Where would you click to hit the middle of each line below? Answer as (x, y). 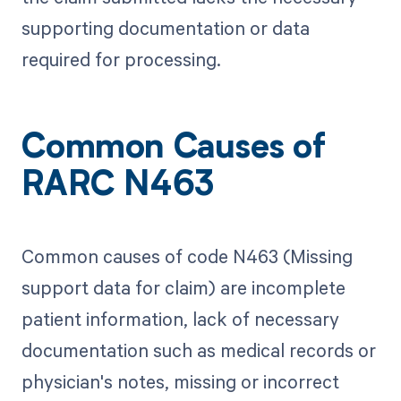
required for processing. (121, 60)
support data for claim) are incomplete (183, 287)
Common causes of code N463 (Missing (187, 256)
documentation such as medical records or (198, 350)
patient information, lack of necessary (180, 318)
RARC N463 (118, 188)
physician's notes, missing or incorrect (180, 381)
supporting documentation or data (165, 28)
